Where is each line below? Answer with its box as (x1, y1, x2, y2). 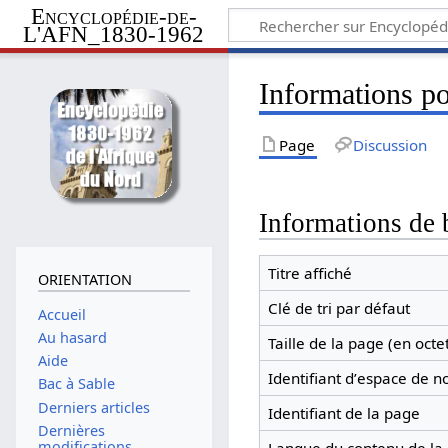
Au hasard (37, 327, 107, 347)
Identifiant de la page (267, 403, 420, 424)
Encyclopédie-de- (30, 3, 197, 29)
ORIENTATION (37, 270, 132, 290)
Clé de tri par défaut (267, 298, 410, 319)
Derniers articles (37, 397, 150, 417)
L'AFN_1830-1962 (23, 21, 205, 47)
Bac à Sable (37, 374, 115, 394)
